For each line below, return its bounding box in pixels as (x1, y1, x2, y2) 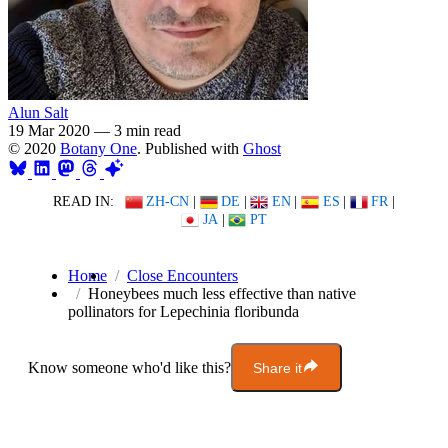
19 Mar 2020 (8, 121, 90, 139)
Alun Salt (8, 103, 68, 121)
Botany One (60, 139, 137, 157)
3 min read (114, 121, 181, 139)
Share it (253, 359, 302, 376)
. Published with (137, 139, 243, 157)
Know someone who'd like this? (28, 358, 231, 376)
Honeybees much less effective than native (88, 285, 356, 303)
